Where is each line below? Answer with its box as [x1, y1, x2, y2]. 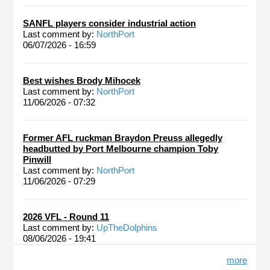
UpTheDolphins [96, 222, 157, 233]
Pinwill [23, 154, 51, 165]
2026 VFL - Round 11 [23, 212, 109, 222]
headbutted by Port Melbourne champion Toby [23, 143, 218, 154]
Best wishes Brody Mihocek [23, 75, 140, 86]
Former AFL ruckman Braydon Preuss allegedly [23, 133, 222, 143]
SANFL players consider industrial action [23, 18, 196, 28]
